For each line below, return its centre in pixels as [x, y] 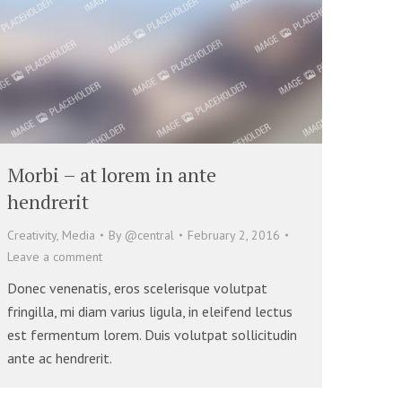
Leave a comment [55, 256]
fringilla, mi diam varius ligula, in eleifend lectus [150, 311]
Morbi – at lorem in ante [112, 174]
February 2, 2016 [234, 235]
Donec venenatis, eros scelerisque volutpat [137, 288]
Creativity [32, 235]
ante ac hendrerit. [60, 358]
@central [149, 235]
